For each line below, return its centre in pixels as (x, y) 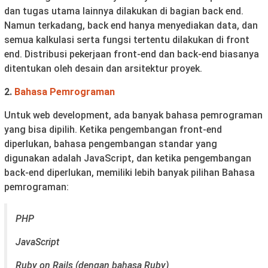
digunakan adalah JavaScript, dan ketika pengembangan (128, 158)
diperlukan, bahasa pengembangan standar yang (111, 144)
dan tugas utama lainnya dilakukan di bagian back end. (124, 11)
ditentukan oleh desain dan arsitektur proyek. (103, 68)
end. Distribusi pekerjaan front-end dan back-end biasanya (132, 54)
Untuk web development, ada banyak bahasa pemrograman (133, 115)
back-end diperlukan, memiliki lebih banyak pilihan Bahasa (130, 172)
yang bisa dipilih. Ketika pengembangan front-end (113, 129)
